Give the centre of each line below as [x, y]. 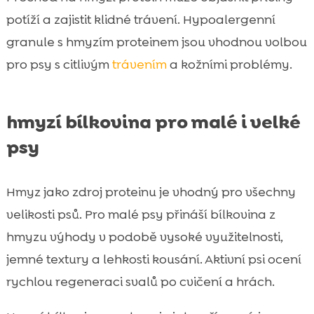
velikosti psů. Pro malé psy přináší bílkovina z [141, 214]
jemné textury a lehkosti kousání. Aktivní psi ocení [153, 259]
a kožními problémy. [229, 64]
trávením [139, 64]
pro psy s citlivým [59, 64]
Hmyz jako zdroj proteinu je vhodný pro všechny [151, 192]
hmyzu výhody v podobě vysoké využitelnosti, [144, 237]
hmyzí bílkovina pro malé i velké [153, 122]
